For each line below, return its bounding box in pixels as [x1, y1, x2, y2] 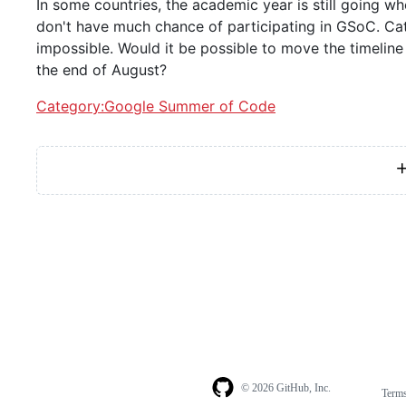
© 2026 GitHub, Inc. [240, 382, 331, 395]
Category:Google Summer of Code [36, 96, 275, 115]
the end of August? [36, 60, 167, 79]
